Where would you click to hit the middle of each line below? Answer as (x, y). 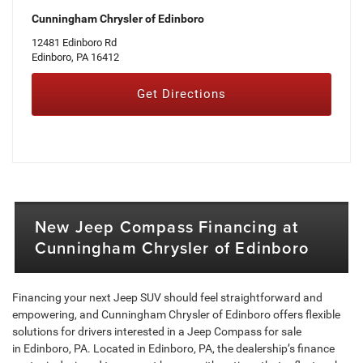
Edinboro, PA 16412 (75, 58)
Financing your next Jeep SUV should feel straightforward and (167, 298)
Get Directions (181, 94)
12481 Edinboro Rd (74, 43)
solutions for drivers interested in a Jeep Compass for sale (157, 332)
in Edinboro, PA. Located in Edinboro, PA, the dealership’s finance (173, 349)
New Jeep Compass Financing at (167, 227)
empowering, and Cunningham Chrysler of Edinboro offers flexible (176, 315)
